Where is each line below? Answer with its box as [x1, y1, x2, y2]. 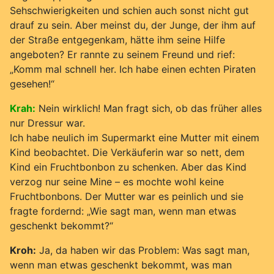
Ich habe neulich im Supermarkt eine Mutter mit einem [10, 131, 259, 144]
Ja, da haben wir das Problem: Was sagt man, [36, 243, 250, 256]
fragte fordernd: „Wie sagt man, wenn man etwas [10, 204, 236, 217]
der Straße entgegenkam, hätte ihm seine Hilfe [10, 33, 225, 46]
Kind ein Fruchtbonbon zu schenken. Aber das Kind [10, 160, 246, 173]
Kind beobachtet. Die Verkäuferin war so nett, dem [10, 146, 245, 158]
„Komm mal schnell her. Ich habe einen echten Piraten [10, 62, 256, 75]
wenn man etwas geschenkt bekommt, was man [10, 258, 232, 271]
